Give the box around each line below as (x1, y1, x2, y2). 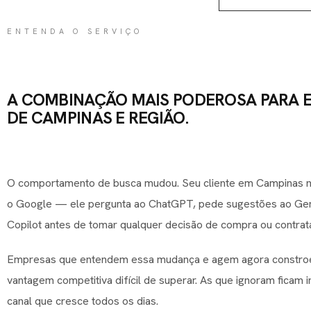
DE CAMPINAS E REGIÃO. (7, 106, 188, 128)
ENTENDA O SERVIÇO (7, 26, 143, 36)
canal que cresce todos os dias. (7, 293, 158, 308)
